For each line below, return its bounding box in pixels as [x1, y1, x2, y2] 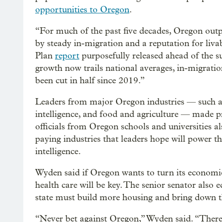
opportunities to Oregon [35, 4, 129, 15]
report [55, 51, 79, 61]
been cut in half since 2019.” [35, 75, 145, 86]
